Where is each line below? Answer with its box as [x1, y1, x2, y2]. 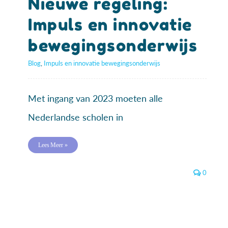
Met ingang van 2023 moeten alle [28, 93, 163, 104]
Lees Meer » [38, 141, 68, 149]
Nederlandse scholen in [28, 111, 123, 123]
